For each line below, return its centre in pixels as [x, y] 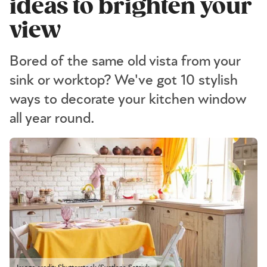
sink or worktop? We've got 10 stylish [124, 80]
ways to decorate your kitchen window [128, 100]
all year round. [52, 119]
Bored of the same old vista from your [125, 61]
